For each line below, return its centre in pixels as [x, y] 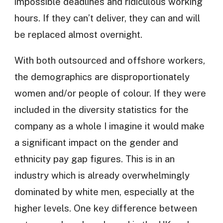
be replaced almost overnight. [78, 35]
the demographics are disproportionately [102, 76]
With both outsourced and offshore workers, [110, 60]
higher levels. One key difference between [106, 208]
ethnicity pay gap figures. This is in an [94, 159]
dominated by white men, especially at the [104, 191]
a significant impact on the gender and [96, 142]
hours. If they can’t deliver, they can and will [107, 18]
